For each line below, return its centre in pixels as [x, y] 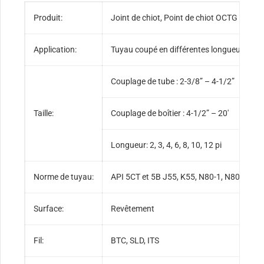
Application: [55, 50]
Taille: [44, 113]
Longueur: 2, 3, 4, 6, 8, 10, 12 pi [166, 145]
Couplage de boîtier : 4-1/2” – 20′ [170, 113]
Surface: [49, 209]
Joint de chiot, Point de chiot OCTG [174, 18]
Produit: [48, 18]
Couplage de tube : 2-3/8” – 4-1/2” [173, 82]
